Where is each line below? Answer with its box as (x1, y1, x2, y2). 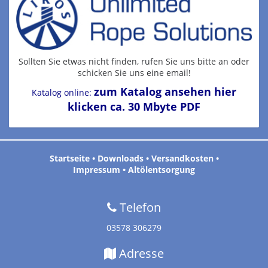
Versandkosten (151, 152, 214, 164)
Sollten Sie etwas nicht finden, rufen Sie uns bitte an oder (19, 55, 249, 67)
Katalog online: (32, 86, 92, 98)
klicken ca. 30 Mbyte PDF (68, 99, 200, 114)
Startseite (49, 152, 90, 164)
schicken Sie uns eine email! (77, 66, 191, 78)
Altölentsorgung (128, 163, 195, 175)
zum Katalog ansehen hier (94, 84, 236, 99)
